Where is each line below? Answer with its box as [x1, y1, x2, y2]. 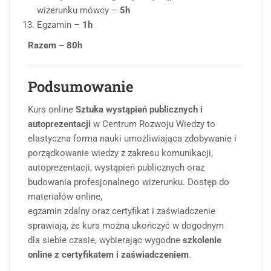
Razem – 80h [28, 40, 82, 51]
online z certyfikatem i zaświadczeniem [28, 249, 189, 261]
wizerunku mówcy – [37, 5, 120, 16]
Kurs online [28, 104, 76, 116]
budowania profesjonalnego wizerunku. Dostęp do [28, 177, 229, 188]
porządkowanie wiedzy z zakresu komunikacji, [28, 148, 213, 159]
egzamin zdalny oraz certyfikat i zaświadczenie [28, 206, 215, 217]
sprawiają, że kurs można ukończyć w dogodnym [28, 220, 224, 232]
